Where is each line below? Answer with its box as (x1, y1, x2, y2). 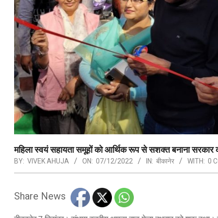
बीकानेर (156, 157, 174, 165)
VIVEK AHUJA (27, 157, 69, 165)
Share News (14, 190, 66, 202)
